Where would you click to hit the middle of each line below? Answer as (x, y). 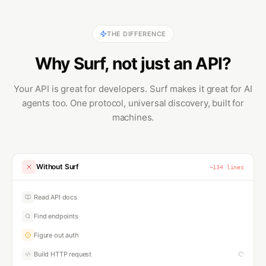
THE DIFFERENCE (137, 34)
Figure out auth (56, 235)
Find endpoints (56, 216)
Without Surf (58, 167)
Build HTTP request (63, 254)
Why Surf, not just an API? (133, 64)
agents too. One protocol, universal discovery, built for (133, 103)
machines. (133, 118)
